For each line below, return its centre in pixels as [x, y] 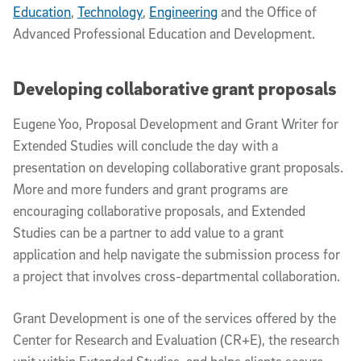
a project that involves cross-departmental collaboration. [176, 276]
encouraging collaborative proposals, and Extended [159, 210]
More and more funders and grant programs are [150, 189]
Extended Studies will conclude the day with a [145, 145]
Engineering [183, 12]
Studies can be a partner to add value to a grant [148, 232]
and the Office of [267, 12]
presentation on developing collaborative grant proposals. [178, 167]
